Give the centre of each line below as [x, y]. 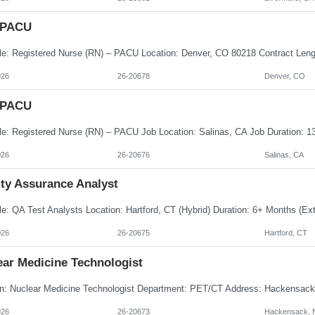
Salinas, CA [284, 154]
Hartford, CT [285, 233]
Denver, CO [284, 76]
